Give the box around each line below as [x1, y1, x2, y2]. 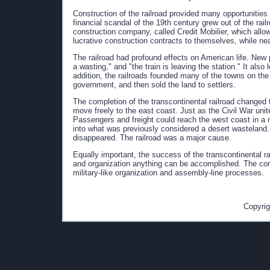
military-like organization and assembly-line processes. [73, 168, 264, 177]
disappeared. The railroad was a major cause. [73, 133, 231, 142]
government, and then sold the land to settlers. [73, 80, 236, 89]
